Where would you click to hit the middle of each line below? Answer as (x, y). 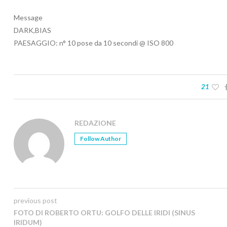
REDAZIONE (95, 123)
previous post (35, 201)
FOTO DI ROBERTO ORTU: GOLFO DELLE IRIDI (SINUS (104, 213)
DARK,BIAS (32, 30)
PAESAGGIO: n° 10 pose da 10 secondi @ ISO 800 (93, 43)
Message (28, 18)
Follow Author (101, 139)
